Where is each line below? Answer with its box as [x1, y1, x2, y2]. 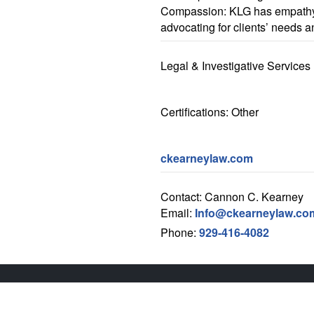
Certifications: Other [161, 104, 259, 120]
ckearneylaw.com [161, 150, 253, 166]
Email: [161, 205, 195, 221]
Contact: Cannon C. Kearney [161, 189, 303, 205]
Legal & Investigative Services [161, 57, 310, 74]
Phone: [161, 224, 199, 240]
